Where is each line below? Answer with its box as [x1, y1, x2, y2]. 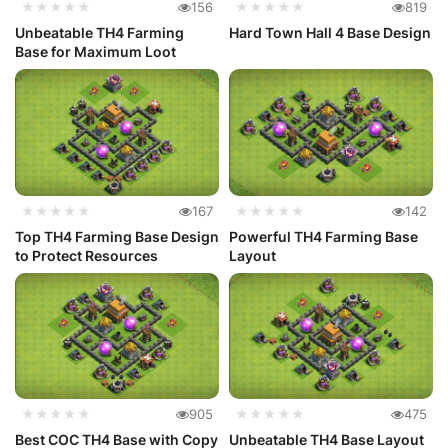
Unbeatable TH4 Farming [15, 24, 184, 42]
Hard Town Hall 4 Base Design [229, 24, 431, 42]
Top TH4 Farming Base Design [15, 227, 219, 245]
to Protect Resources [15, 246, 158, 264]
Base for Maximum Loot [15, 43, 176, 61]
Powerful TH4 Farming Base [229, 227, 418, 245]
